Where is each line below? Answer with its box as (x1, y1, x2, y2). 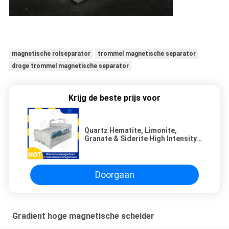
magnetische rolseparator (11, 50, 90, 58)
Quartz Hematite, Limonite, (84, 126, 177, 134)
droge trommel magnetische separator (11, 62, 129, 70)
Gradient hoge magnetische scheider (12, 211, 154, 221)
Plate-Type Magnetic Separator (84, 142, 192, 151)
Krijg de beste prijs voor (68, 93, 161, 103)
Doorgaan (95, 169, 134, 180)
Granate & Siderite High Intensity (84, 134, 197, 143)
